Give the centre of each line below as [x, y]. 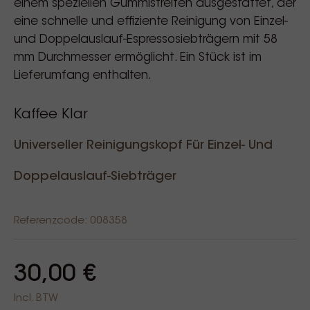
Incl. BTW [36, 299]
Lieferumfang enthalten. [83, 76]
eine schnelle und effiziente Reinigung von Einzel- [151, 22]
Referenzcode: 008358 [71, 221]
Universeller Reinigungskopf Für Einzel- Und [143, 146]
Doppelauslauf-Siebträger [95, 177]
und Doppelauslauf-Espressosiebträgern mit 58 [146, 40]
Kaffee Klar [51, 115]
